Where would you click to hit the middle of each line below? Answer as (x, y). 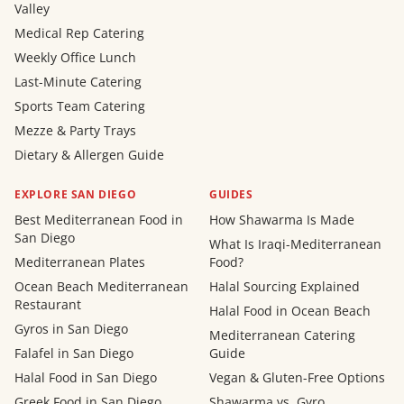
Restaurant (48, 305)
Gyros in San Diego (71, 329)
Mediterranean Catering (282, 335)
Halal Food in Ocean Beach (290, 311)
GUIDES (231, 195)
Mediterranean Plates (80, 262)
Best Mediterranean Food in (99, 220)
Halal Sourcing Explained (285, 287)
